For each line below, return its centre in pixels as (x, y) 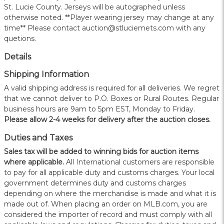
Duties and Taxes (38, 138)
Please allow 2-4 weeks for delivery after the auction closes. (107, 120)
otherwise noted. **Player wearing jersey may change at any (109, 18)
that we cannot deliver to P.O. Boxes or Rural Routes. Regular (111, 99)
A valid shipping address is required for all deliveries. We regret (112, 88)
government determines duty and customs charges (95, 183)
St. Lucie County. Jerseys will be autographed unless (94, 7)
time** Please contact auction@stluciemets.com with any (105, 28)
